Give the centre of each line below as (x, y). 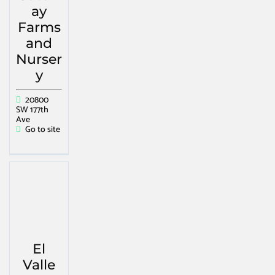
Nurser (39, 60)
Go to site (42, 130)
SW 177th (32, 110)
